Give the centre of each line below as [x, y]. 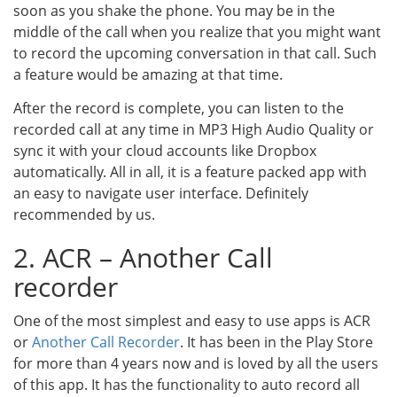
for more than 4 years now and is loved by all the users [196, 363]
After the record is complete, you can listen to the [179, 108]
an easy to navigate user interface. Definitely [161, 193]
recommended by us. [84, 214]
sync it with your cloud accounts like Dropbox [165, 151]
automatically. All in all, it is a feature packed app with [190, 172]
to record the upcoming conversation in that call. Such [195, 53]
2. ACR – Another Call [143, 257]
